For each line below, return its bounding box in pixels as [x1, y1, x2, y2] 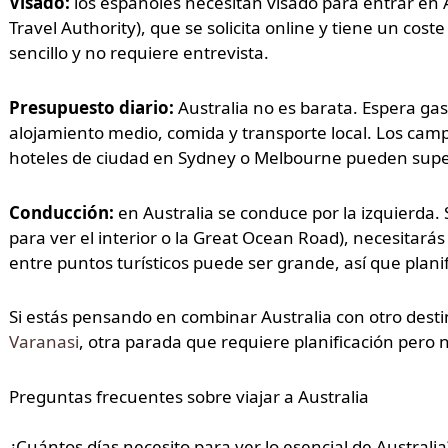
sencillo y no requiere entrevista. [8, 41, 269, 65]
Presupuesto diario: [8, 95, 174, 119]
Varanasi [8, 330, 79, 354]
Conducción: [8, 200, 114, 224]
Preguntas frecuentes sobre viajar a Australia [8, 385, 369, 409]
